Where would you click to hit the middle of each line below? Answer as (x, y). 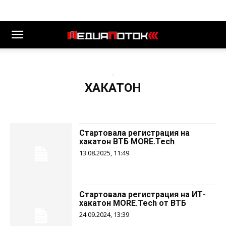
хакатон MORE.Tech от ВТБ (133, 203)
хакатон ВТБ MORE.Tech (127, 142)
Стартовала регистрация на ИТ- (143, 195)
